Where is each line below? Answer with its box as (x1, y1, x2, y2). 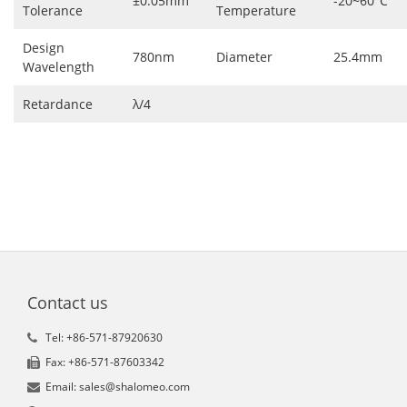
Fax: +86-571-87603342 (45, 353, 164, 370)
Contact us (27, 291, 108, 313)
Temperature (216, 2, 296, 20)
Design (23, 39, 65, 57)
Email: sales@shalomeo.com (45, 378, 190, 394)
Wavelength (23, 58, 94, 76)
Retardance (23, 95, 93, 114)
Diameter (216, 48, 273, 66)
